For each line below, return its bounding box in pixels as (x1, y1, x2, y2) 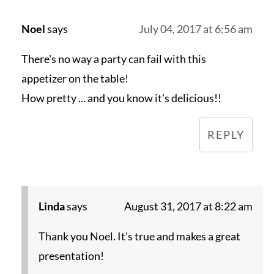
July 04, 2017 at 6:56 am (139, 22, 253, 36)
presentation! (38, 249, 104, 263)
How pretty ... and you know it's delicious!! (21, 91, 221, 105)
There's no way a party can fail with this (21, 52, 206, 66)
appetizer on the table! (21, 72, 128, 86)
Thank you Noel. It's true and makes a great (38, 229, 240, 243)
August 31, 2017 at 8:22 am (124, 199, 253, 213)
